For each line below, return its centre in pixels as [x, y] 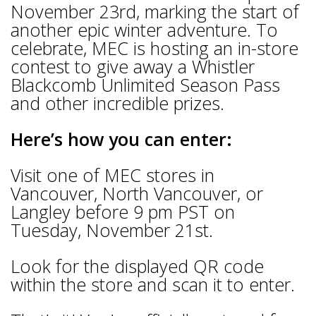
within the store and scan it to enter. [153, 285]
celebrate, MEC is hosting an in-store [154, 48]
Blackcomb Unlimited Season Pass [145, 85]
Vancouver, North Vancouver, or [137, 194]
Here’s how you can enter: [121, 139]
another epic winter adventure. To [144, 30]
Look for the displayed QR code [137, 266]
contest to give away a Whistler [133, 66]
